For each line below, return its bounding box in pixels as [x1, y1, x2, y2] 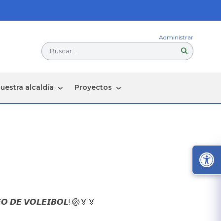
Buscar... [50, 46, 76, 55]
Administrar [159, 33, 193, 41]
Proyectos [74, 83, 112, 92]
